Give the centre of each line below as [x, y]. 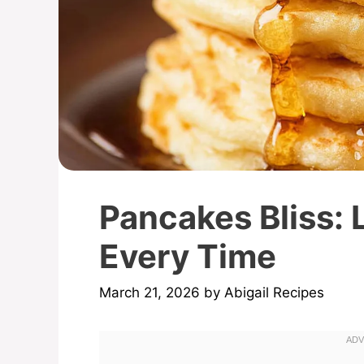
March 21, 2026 [149, 293]
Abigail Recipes [274, 293]
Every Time [188, 256]
